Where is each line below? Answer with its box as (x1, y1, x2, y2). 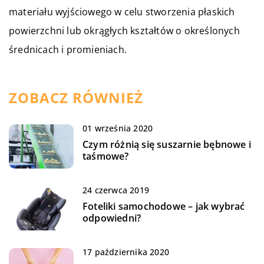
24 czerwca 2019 (82, 184, 149, 196)
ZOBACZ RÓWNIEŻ (9, 87, 143, 107)
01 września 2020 (82, 122, 153, 134)
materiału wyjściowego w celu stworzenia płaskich (9, 5, 235, 18)
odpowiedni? (82, 211, 141, 225)
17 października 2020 (82, 246, 169, 258)
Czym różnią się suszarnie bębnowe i (82, 137, 251, 151)
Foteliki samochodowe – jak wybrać (82, 199, 245, 213)
